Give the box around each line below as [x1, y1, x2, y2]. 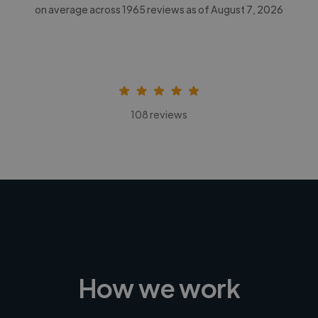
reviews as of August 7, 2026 [146, 2, 283, 16]
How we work [78, 270, 240, 304]
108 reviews [131, 107, 187, 121]
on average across [35, 2, 122, 16]
